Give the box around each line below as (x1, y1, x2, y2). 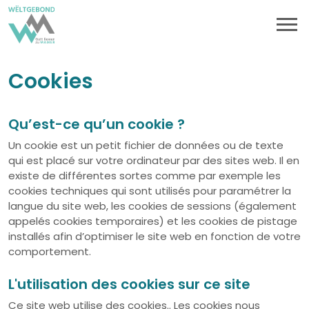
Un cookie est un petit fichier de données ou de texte (8, 138, 283, 152)
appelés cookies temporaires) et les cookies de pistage (8, 214, 297, 228)
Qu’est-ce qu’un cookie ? (8, 114, 185, 134)
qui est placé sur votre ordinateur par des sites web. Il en (8, 153, 299, 168)
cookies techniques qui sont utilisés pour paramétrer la (8, 183, 291, 198)
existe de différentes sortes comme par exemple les (8, 168, 281, 183)
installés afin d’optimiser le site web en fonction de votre (8, 229, 301, 243)
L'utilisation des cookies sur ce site (8, 275, 250, 294)
